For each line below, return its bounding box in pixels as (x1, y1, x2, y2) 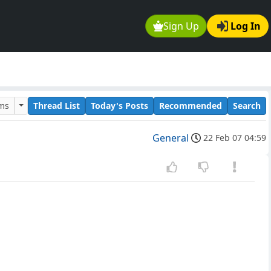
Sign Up (163, 19, 200, 33)
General (152, 131, 189, 145)
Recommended (159, 99, 222, 111)
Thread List (33, 99, 80, 111)
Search (233, 99, 261, 111)
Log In (230, 19, 261, 33)
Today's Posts (91, 99, 148, 111)
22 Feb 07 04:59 (203, 132, 266, 144)
